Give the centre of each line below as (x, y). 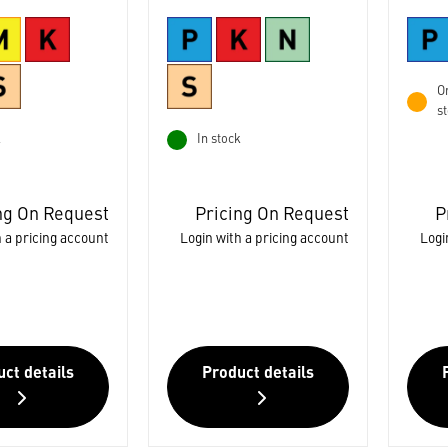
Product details (257, 374)
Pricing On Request (271, 215)
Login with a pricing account (264, 239)
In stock (218, 139)
